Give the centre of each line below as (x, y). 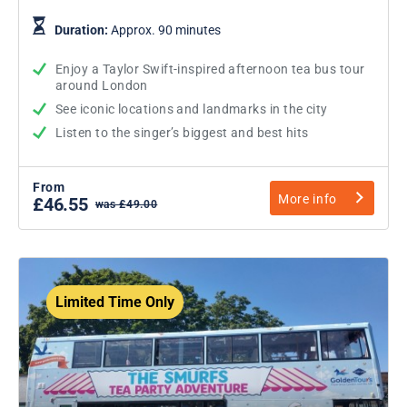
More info (308, 199)
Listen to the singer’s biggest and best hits (182, 132)
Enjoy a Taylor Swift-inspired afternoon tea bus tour (210, 69)
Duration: (83, 30)
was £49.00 (126, 204)
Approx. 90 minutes (166, 30)
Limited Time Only (115, 302)
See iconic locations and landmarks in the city (192, 109)
